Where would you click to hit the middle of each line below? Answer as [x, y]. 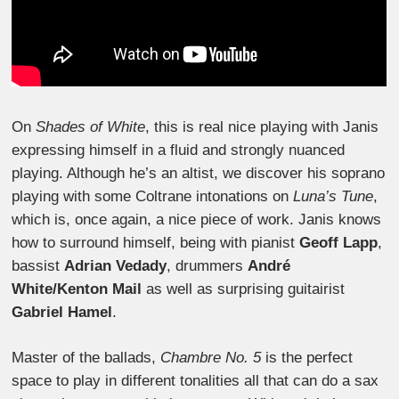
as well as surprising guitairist [244, 289]
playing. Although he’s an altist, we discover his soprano [199, 173]
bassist [38, 265]
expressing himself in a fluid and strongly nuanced [179, 150]
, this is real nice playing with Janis [262, 126]
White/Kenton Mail [77, 289]
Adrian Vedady [116, 265]
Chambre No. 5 [211, 358]
